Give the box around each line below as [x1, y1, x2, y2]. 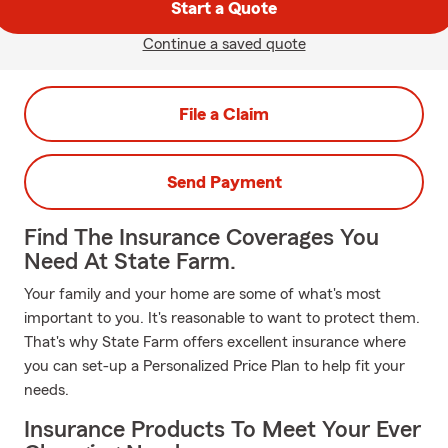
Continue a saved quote [142, 36, 306, 52]
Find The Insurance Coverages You [24, 226, 379, 250]
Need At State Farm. [24, 250, 236, 274]
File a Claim [179, 105, 269, 123]
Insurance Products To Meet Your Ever [24, 418, 421, 442]
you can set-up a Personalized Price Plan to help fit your [24, 358, 405, 374]
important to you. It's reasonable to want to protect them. [24, 310, 420, 326]
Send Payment [166, 173, 282, 191]
